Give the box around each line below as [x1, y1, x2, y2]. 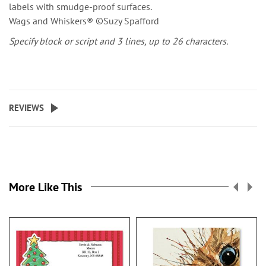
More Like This [9, 179, 82, 195]
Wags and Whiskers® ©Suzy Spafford [9, 14, 159, 27]
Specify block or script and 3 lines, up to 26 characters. [9, 34, 228, 47]
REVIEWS [9, 102, 44, 113]
